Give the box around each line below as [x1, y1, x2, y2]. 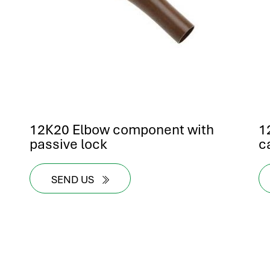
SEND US [51, 172, 96, 186]
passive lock [30, 134, 107, 153]
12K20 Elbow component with [30, 120, 214, 139]
